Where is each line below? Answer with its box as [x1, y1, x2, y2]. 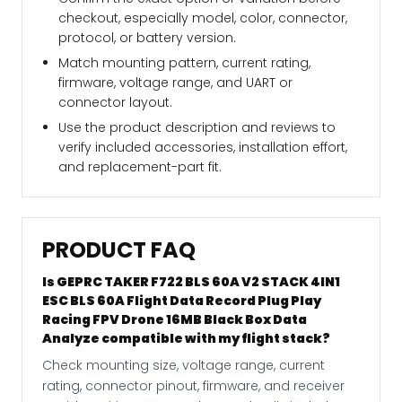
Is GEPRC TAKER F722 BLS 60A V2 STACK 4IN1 [42, 273, 340, 292]
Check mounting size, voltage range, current [42, 356, 325, 375]
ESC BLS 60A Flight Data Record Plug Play [42, 292, 321, 310]
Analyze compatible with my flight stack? [42, 329, 330, 348]
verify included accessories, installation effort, [58, 138, 347, 157]
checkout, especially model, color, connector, [58, 9, 347, 28]
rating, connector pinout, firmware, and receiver [42, 377, 345, 396]
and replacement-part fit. [58, 158, 222, 177]
